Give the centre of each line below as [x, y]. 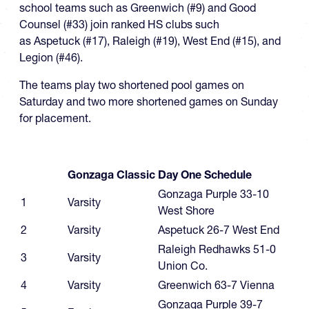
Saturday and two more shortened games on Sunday [149, 101]
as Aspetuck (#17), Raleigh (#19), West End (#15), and [150, 40]
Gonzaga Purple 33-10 [213, 193]
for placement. [55, 118]
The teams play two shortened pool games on [132, 84]
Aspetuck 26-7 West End [219, 229]
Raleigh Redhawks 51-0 [217, 249]
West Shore [186, 210]
